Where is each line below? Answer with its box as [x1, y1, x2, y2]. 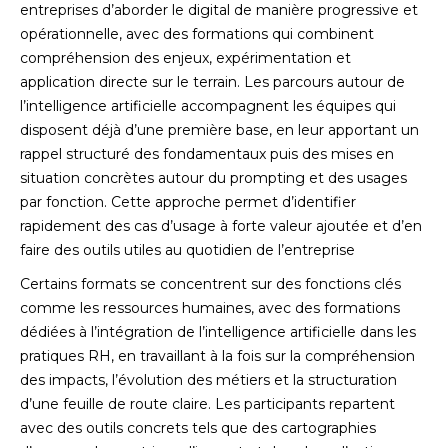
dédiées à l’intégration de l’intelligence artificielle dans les [20, 323, 416, 342]
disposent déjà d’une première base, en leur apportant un [20, 121, 419, 140]
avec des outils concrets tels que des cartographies [20, 419, 376, 438]
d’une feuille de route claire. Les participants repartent [20, 395, 395, 414]
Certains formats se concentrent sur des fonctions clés [20, 275, 401, 294]
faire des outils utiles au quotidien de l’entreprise [20, 241, 355, 260]
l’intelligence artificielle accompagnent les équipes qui [20, 97, 396, 116]
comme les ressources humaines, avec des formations [20, 299, 400, 318]
